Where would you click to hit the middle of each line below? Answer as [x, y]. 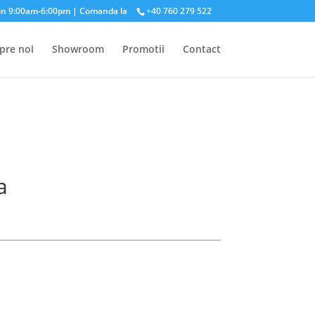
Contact [201, 49]
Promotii [143, 49]
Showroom [78, 49]
